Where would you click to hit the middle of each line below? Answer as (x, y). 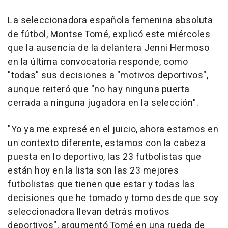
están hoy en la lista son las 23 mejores (93, 171)
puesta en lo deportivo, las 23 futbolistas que (104, 157)
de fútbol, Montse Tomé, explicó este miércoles (109, 35)
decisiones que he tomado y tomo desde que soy (113, 198)
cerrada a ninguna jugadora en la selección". (103, 103)
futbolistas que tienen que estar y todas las (101, 185)
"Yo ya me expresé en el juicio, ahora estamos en (113, 130)
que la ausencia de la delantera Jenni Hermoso (109, 48)
